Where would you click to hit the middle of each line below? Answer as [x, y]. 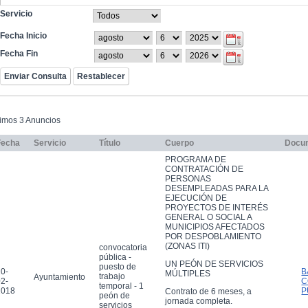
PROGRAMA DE [196, 159]
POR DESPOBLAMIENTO [213, 236]
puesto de [118, 266]
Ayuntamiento [59, 277]
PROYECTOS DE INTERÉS [217, 207]
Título [110, 143]
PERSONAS [188, 178]
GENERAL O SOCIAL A [208, 217]
